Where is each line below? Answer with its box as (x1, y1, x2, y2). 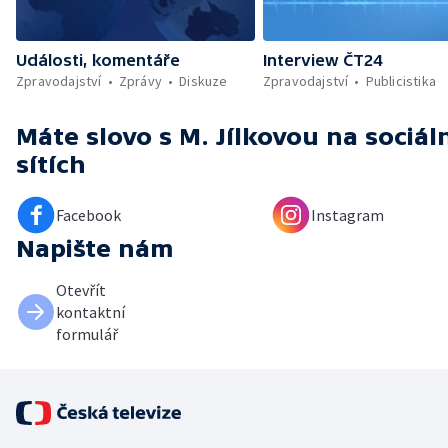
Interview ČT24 (262, 50, 382, 69)
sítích (16, 150, 86, 178)
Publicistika (365, 71, 437, 90)
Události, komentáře (16, 50, 180, 69)
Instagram (310, 204, 384, 225)
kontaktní (56, 301, 125, 322)
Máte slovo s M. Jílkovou (16, 122, 319, 150)
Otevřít (56, 279, 106, 300)
